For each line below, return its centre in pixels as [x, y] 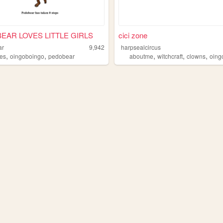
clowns [196, 56]
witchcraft [170, 56]
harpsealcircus [141, 47]
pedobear [62, 56]
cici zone [133, 35]
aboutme [142, 56]
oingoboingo [27, 56]
